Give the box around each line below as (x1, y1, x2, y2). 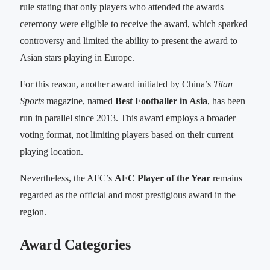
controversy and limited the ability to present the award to (20, 35, 237, 46)
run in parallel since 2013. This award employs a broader (20, 112, 236, 123)
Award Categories (20, 237, 131, 253)
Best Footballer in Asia (115, 95, 207, 106)
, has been (207, 95, 245, 106)
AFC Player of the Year (115, 172, 210, 183)
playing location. (20, 146, 83, 157)
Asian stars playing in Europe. (20, 52, 134, 63)
